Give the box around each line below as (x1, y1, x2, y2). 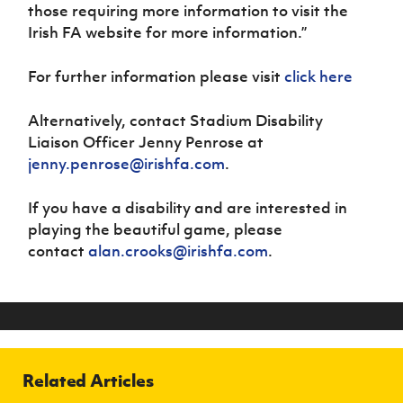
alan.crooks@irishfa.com (88, 240, 269, 261)
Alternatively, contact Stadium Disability (28, 110, 324, 130)
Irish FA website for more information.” (28, 22, 308, 42)
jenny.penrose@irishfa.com (28, 153, 226, 174)
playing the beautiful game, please (28, 219, 283, 239)
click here (284, 66, 354, 86)
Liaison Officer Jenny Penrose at (28, 131, 264, 152)
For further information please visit (28, 66, 285, 86)
